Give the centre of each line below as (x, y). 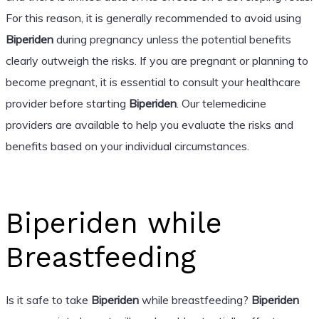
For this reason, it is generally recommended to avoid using (153, 17)
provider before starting (67, 103)
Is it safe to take (48, 299)
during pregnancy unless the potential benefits (172, 39)
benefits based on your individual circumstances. (127, 146)
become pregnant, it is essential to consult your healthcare (153, 82)
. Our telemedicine (221, 103)
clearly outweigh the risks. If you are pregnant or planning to (157, 60)
